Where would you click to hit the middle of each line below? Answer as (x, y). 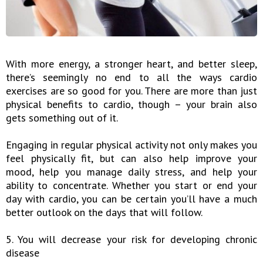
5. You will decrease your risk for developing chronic (131, 240)
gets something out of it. (62, 118)
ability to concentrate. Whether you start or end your (131, 186)
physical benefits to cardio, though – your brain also (131, 104)
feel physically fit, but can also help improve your (131, 159)
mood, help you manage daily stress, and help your (131, 172)
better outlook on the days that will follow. (104, 213)
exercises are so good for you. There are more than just (131, 91)
